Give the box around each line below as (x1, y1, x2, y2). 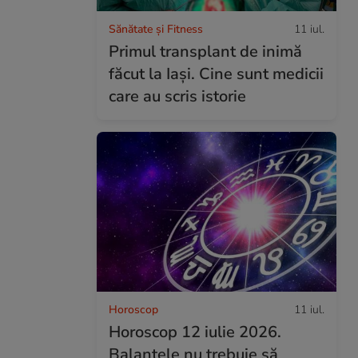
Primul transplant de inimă (109, 40, 302, 62)
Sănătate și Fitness (109, 21, 203, 37)
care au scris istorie (109, 85, 246, 107)
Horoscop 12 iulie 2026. (109, 320, 281, 343)
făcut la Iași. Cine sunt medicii (109, 62, 324, 85)
